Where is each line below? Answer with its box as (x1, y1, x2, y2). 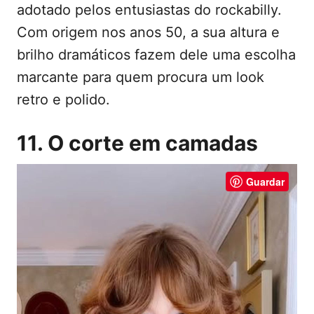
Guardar (246, 175, 285, 189)
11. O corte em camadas (17, 130, 258, 156)
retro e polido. (17, 91, 110, 109)
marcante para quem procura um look (17, 69, 264, 86)
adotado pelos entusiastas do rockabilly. (17, 1, 282, 19)
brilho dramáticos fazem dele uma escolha (17, 46, 296, 64)
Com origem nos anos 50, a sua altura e (17, 24, 280, 41)
